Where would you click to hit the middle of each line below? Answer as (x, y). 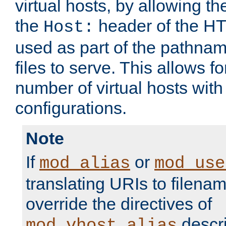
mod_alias (85, 164)
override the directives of (119, 204)
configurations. (71, 108)
